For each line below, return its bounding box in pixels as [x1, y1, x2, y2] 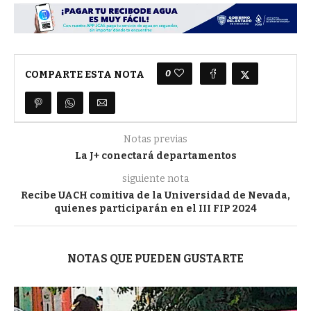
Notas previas [124, 133, 187, 145]
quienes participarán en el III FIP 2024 [54, 202, 257, 215]
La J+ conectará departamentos [74, 149, 237, 162]
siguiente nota [122, 172, 189, 185]
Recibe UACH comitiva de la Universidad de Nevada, [21, 189, 290, 201]
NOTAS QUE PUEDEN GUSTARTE [67, 251, 244, 265]
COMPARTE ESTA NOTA [25, 69, 144, 81]
